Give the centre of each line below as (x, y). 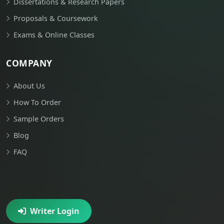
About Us (29, 86)
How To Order (37, 102)
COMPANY (29, 63)
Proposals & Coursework (56, 18)
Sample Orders (39, 119)
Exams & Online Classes (54, 35)
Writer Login (55, 211)
